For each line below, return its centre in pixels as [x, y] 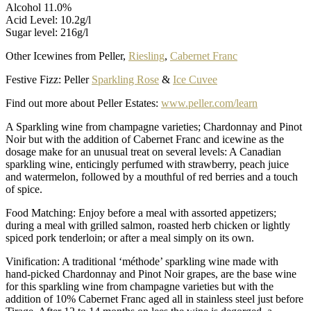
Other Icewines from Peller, [67, 56]
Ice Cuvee [195, 79]
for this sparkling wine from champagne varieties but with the [140, 286]
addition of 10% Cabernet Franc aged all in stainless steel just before [154, 299]
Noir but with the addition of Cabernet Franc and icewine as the [145, 139]
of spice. [24, 189]
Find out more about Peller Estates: [83, 103]
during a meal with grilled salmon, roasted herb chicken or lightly [148, 225]
